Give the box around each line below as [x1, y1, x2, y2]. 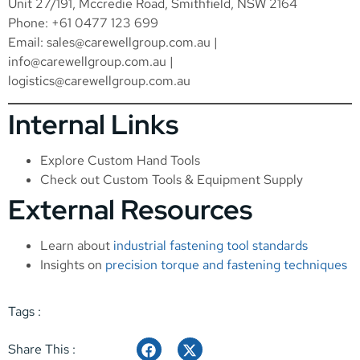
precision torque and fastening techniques [105, 256, 347, 273]
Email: [8, 34, 47, 51]
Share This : [8, 340, 76, 358]
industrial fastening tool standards [113, 236, 308, 254]
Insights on [40, 256, 105, 273]
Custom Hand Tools [88, 151, 200, 169]
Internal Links [8, 105, 178, 142]
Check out [40, 170, 103, 188]
